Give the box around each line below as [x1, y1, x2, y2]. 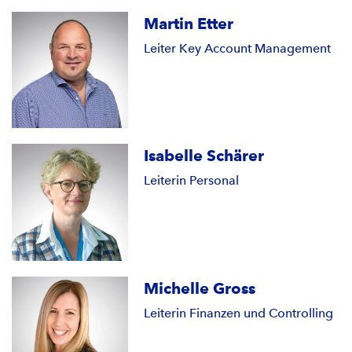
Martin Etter [144, 14, 234, 34]
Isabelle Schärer [144, 146, 265, 166]
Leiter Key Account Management [144, 41, 332, 57]
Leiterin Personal [144, 173, 240, 189]
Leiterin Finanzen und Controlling [144, 305, 334, 321]
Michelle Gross [144, 278, 256, 298]
